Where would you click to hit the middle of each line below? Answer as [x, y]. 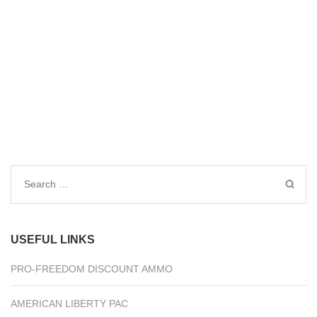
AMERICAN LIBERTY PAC [69, 304]
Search [41, 183]
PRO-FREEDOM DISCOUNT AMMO [92, 269]
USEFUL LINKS [53, 240]
